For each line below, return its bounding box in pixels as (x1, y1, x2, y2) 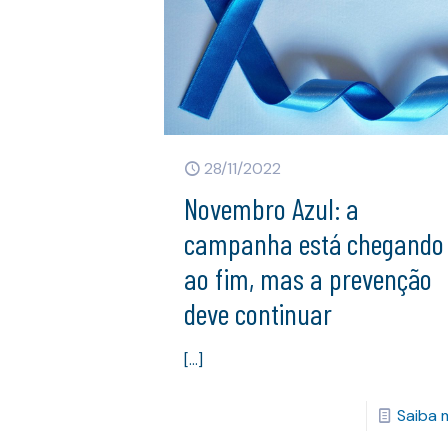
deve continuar (184, 294, 333, 331)
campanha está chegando (184, 224, 445, 261)
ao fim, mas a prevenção (184, 259, 433, 296)
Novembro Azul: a (184, 189, 360, 226)
